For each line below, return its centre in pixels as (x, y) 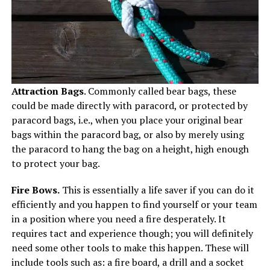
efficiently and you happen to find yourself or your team (134, 205)
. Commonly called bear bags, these (160, 91)
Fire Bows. (35, 190)
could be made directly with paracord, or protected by (129, 106)
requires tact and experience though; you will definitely (132, 234)
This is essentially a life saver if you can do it (157, 190)
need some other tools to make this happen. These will (130, 248)
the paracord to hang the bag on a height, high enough (130, 149)
